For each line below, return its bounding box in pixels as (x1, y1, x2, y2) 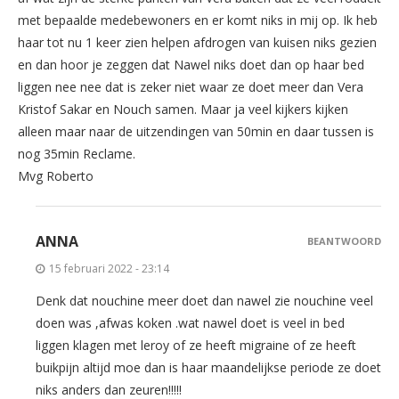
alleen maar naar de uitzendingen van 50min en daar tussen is (18, 122, 374, 140)
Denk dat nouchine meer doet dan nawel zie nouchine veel (36, 291, 373, 309)
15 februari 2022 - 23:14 (49, 260, 169, 276)
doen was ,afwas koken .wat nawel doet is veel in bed (36, 313, 345, 331)
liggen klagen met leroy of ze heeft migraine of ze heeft (36, 336, 356, 354)
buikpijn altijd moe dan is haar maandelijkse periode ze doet (36, 358, 381, 376)
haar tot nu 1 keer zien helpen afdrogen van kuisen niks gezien (18, 33, 377, 51)
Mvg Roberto (18, 167, 94, 184)
